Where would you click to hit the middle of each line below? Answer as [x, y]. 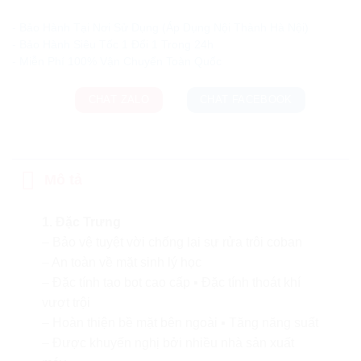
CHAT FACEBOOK [246, 99]
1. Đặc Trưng [81, 222]
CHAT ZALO [119, 99]
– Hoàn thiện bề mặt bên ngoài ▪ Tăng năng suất [180, 323]
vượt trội [66, 303]
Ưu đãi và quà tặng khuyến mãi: [109, 9]
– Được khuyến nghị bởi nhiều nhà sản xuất [168, 343]
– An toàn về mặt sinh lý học [121, 263]
